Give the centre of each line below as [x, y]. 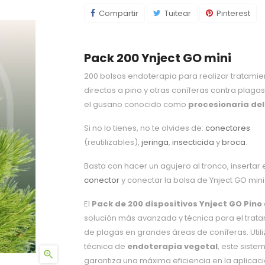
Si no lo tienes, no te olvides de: [144, 128]
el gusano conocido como [136, 104]
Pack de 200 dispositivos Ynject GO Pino [177, 204]
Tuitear [177, 13]
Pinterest [233, 13]
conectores [227, 128]
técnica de [105, 246]
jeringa [155, 142]
